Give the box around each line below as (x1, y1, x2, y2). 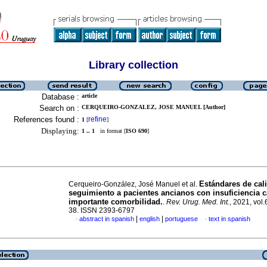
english (139, 215, 160, 222)
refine (88, 115, 107, 123)
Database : (42, 92, 79, 101)
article (82, 92, 97, 99)
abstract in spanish (79, 215, 134, 222)
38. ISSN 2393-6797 (69, 206, 135, 215)
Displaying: (41, 126, 79, 135)
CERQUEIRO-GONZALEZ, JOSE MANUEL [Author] (82, 104, 225, 110)
